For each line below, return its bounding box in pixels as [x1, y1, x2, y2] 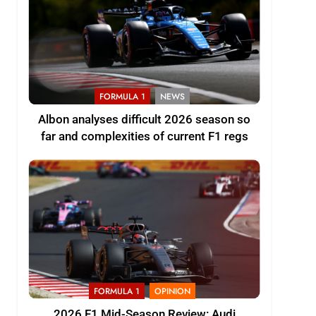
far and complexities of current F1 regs [40, 130, 248, 144]
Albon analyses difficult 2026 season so [38, 113, 251, 127]
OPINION [154, 284, 190, 298]
